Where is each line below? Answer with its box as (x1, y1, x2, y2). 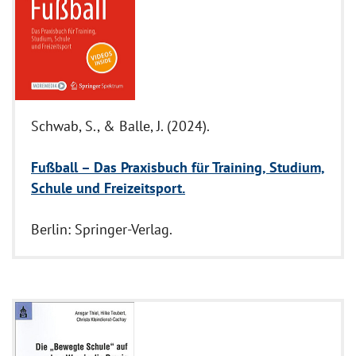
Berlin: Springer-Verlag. (31, 220, 172, 239)
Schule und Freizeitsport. (31, 179, 185, 198)
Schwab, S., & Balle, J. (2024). (31, 117, 210, 136)
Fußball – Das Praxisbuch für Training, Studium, (31, 158, 325, 177)
